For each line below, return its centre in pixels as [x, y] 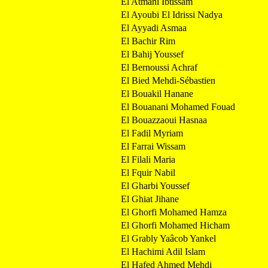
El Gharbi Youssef [155, 185]
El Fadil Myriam [152, 133]
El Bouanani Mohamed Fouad [178, 106]
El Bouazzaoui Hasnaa [164, 120]
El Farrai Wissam [153, 146]
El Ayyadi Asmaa [154, 28]
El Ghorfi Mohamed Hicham [175, 225]
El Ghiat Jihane [150, 199]
